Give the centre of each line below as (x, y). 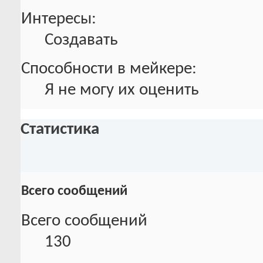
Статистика (60, 130)
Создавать (81, 41)
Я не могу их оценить (122, 90)
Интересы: (59, 19)
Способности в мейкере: (109, 69)
